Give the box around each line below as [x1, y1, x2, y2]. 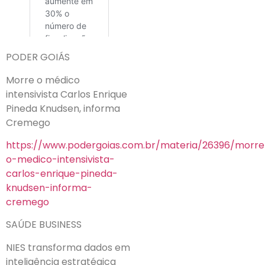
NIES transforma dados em [6, 240, 130, 254]
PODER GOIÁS [6, 50, 70, 64]
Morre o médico [6, 73, 80, 87]
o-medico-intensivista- [6, 153, 115, 167]
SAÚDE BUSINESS [6, 218, 82, 232]
